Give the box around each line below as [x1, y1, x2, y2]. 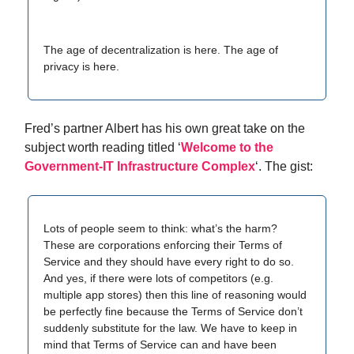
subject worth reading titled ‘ [24, 141, 181, 154]
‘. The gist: [255, 160, 313, 173]
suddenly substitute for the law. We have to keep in [43, 322, 297, 334]
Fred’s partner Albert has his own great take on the [24, 122, 305, 135]
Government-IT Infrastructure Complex [24, 160, 255, 173]
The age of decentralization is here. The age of [43, 43, 278, 56]
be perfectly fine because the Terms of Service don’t [43, 305, 303, 318]
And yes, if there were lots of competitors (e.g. [43, 272, 273, 284]
